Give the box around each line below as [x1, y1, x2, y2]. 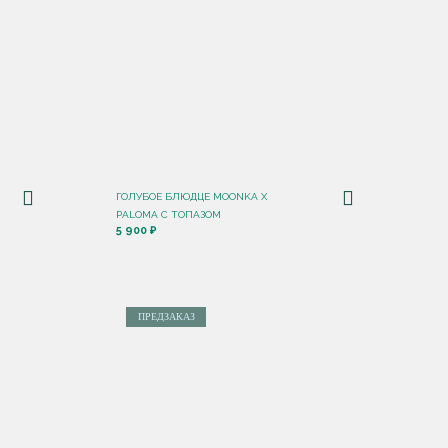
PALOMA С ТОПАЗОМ [116, 209, 221, 220]
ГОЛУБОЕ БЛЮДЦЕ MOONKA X [116, 191, 267, 202]
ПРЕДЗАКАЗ [137, 311, 195, 322]
